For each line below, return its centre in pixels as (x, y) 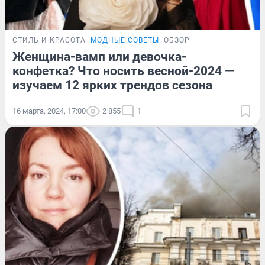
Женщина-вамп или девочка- (99, 57)
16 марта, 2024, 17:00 (49, 111)
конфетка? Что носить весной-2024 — (123, 71)
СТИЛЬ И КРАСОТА (49, 41)
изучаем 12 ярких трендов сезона (112, 85)
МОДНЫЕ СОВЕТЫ (125, 41)
